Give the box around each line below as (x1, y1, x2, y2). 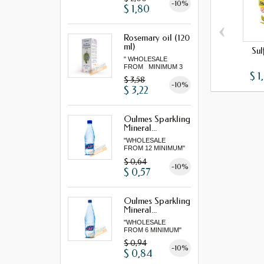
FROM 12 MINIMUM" (124, 144, 186, 152)
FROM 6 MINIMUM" (124, 226, 182, 233)
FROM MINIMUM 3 (124, 62, 183, 70)
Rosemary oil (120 (124, 32, 190, 43)
